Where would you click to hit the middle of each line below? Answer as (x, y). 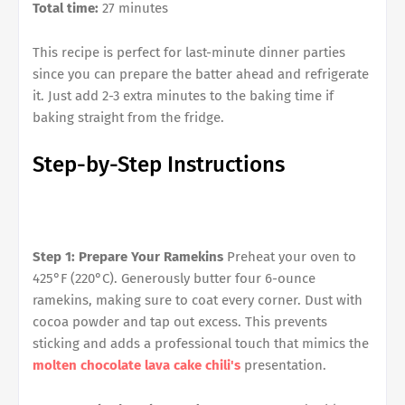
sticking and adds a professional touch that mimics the (201, 344)
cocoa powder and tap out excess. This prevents (180, 322)
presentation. (283, 366)
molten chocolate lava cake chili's (137, 366)
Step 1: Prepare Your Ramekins (128, 257)
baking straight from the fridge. (128, 118)
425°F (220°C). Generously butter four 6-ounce (174, 279)
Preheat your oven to (290, 257)
